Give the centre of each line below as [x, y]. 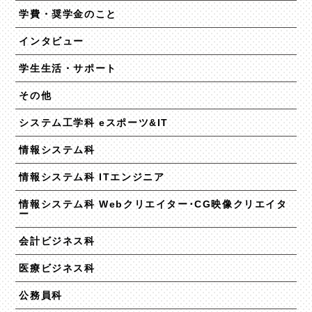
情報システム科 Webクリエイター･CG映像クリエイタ [153, 204]
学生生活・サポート [68, 68]
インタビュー [52, 41]
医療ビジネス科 [57, 268]
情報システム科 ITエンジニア [92, 177]
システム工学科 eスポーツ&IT [94, 122]
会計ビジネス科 [57, 241]
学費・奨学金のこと [68, 14]
